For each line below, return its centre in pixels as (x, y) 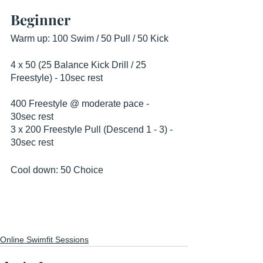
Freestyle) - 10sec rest (57, 78)
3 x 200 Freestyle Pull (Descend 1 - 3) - (93, 129)
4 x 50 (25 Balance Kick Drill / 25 (80, 65)
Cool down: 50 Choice (57, 170)
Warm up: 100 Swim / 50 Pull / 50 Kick (90, 38)
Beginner (41, 19)
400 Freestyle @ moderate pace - (81, 104)
